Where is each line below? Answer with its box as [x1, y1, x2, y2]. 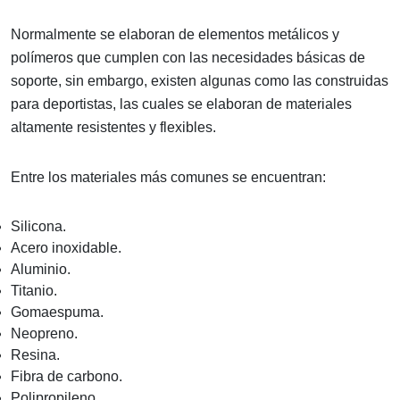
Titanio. [11, 282, 57, 298]
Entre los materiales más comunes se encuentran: [11, 169, 326, 185]
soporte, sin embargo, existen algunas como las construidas [11, 72, 388, 88]
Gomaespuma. [11, 304, 104, 320]
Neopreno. [11, 325, 78, 341]
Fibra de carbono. [11, 368, 122, 384]
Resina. [11, 346, 60, 362]
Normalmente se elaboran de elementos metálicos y [11, 26, 339, 42]
